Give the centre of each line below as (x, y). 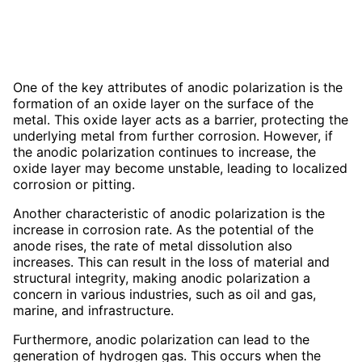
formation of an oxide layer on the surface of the (163, 103)
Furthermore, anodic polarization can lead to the (161, 339)
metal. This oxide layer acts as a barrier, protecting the (181, 119)
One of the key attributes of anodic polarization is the (178, 87)
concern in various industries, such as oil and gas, (164, 294)
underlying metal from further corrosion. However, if (173, 135)
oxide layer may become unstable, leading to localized (180, 168)
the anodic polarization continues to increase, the (164, 152)
